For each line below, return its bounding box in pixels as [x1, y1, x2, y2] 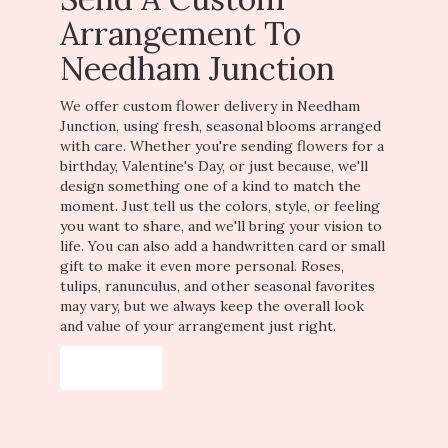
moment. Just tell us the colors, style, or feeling [60, 196, 380, 215]
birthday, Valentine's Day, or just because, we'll [60, 156, 368, 175]
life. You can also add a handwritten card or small [60, 236, 385, 255]
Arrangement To [60, 12, 301, 54]
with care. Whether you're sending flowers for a [60, 136, 384, 155]
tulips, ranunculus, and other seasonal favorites [60, 276, 375, 295]
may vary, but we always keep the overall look [60, 296, 364, 315]
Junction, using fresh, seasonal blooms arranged [60, 116, 381, 135]
